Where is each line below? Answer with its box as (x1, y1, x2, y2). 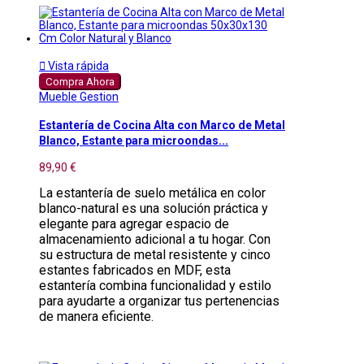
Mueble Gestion (39, 90, 119, 104)
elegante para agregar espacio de (39, 215, 229, 232)
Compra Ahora (45, 76, 115, 89)
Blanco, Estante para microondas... (39, 133, 228, 147)
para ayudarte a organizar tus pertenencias (39, 292, 279, 309)
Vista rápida (45, 59, 109, 73)
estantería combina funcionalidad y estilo (39, 277, 271, 293)
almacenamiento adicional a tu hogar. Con (39, 231, 271, 247)
